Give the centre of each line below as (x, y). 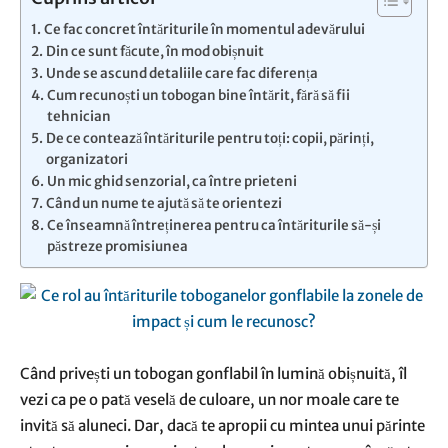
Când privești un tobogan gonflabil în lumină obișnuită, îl (213, 373)
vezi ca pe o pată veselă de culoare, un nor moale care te (209, 399)
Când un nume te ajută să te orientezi (163, 203)
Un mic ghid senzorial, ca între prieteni (171, 181)
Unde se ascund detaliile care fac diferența (181, 73)
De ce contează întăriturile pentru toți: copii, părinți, (209, 138)
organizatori (86, 159)
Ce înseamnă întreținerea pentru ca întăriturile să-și (213, 225)
